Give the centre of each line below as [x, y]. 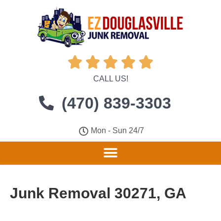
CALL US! [110, 79]
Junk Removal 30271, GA [98, 193]
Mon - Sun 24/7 [118, 130]
